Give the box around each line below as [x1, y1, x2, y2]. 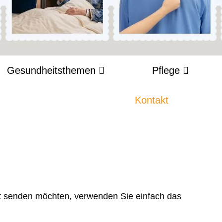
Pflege [152, 65, 180, 76]
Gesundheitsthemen [7, 65, 96, 76]
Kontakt [134, 95, 168, 106]
